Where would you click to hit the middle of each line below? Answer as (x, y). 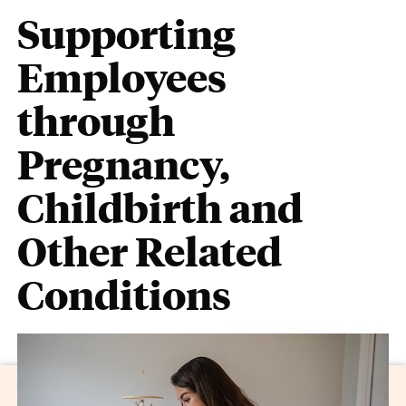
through (97, 120)
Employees (122, 77)
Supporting (127, 33)
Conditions (125, 294)
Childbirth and (160, 207)
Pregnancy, (124, 164)
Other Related (150, 251)
